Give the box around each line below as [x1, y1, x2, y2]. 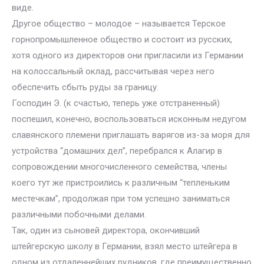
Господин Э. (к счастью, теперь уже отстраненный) [12, 98, 220, 108]
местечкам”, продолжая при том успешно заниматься [12, 193, 230, 204]
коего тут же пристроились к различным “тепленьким [12, 177, 230, 188]
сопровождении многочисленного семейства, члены [12, 161, 227, 172]
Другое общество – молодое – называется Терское [12, 18, 226, 29]
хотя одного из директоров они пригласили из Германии [12, 50, 243, 61]
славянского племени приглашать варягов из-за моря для [12, 130, 250, 140]
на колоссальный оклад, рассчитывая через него [12, 66, 214, 77]
